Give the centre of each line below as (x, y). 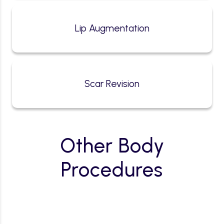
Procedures (112, 169)
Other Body (112, 145)
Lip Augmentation (112, 28)
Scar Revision (112, 84)
